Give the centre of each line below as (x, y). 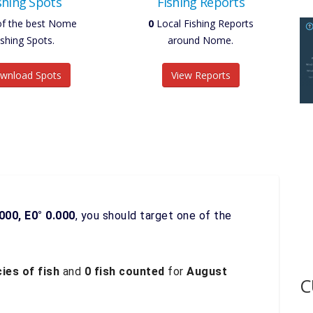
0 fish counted (124, 271)
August (207, 271)
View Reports (201, 75)
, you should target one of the (153, 216)
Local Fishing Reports (203, 23)
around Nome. (201, 40)
